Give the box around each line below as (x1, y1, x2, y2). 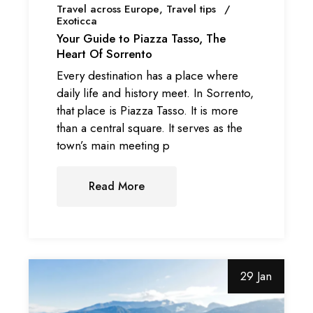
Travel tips (166, 1, 217, 17)
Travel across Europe (57, 1, 160, 17)
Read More (89, 178, 145, 195)
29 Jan (240, 268, 272, 285)
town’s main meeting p (57, 137, 170, 154)
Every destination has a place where (57, 67, 239, 85)
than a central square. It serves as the (57, 119, 243, 137)
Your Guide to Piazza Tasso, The (57, 29, 226, 47)
